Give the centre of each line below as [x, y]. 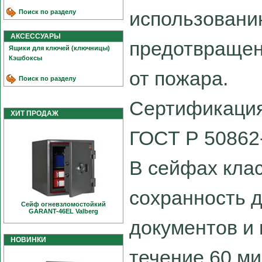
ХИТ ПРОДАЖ [32, 113]
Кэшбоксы [25, 58]
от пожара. [179, 79]
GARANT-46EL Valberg [63, 211]
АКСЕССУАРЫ [33, 36]
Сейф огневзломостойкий [63, 204]
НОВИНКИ [26, 240]
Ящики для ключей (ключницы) [59, 48]
